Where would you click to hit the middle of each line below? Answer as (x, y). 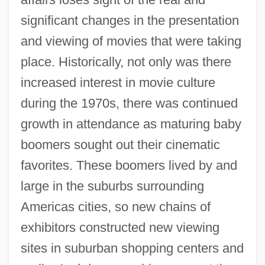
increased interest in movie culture (118, 82)
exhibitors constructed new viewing (120, 227)
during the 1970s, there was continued (129, 103)
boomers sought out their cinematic (120, 144)
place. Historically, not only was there (126, 62)
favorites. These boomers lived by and (129, 165)
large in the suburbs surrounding (112, 186)
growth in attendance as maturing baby (131, 124)
